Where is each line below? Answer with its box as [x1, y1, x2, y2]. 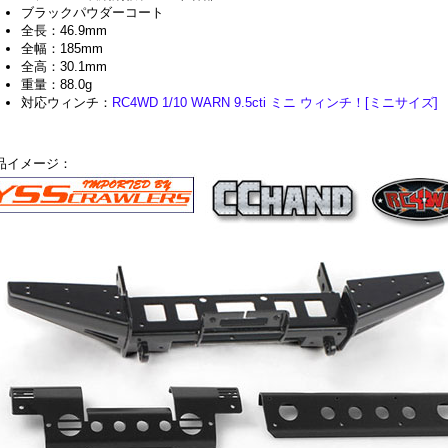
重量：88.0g [21, 76, 93, 92]
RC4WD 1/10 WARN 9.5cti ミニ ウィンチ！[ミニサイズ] [112, 94, 439, 110]
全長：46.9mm [21, 22, 108, 38]
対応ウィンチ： [21, 94, 113, 110]
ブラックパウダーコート [21, 4, 165, 20]
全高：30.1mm [21, 58, 108, 74]
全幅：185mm [21, 40, 104, 56]
